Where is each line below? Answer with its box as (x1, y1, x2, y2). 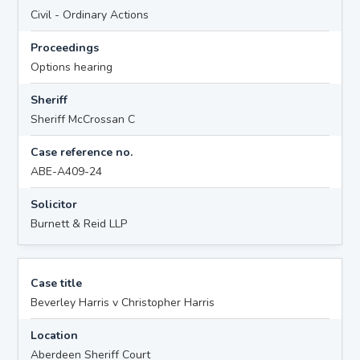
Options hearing (31, 59, 113, 75)
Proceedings (31, 39, 100, 55)
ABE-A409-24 (31, 163, 103, 179)
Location (31, 327, 79, 343)
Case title (31, 275, 83, 291)
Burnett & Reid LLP (31, 215, 128, 231)
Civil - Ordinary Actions (31, 6, 149, 22)
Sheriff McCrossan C (31, 111, 136, 127)
